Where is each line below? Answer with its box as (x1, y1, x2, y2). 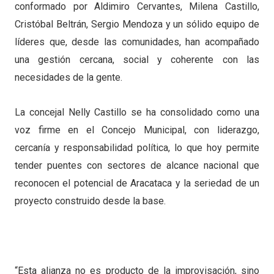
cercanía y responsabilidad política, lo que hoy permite (15, 141, 259, 154)
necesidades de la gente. (15, 71, 122, 83)
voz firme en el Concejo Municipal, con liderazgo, (15, 124, 259, 136)
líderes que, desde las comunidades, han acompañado (15, 35, 259, 48)
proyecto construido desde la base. (15, 194, 166, 207)
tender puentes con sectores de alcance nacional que (15, 159, 259, 171)
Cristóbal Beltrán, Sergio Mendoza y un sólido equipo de (15, 18, 259, 30)
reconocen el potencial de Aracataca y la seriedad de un (15, 177, 259, 189)
